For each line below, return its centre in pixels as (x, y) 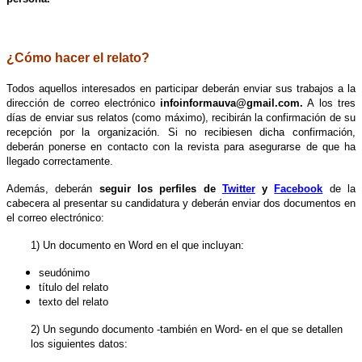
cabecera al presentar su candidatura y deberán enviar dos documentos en (181, 204)
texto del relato (74, 302)
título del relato (74, 288)
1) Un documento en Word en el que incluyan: (137, 246)
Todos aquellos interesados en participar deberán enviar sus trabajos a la (181, 89)
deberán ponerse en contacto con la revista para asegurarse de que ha (181, 147)
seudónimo (64, 273)
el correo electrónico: (55, 218)
